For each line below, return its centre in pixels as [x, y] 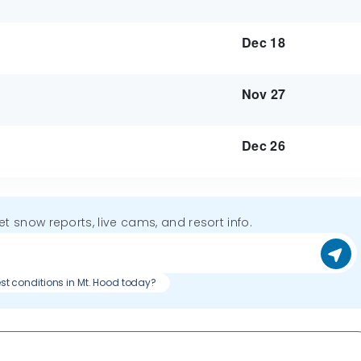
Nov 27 [263, 94]
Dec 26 [263, 145]
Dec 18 [263, 42]
